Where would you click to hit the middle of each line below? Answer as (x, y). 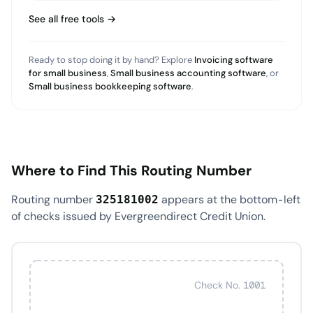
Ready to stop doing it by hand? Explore (110, 60)
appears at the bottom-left (230, 199)
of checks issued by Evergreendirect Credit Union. (138, 216)
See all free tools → (72, 19)
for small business (68, 73)
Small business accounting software (188, 73)
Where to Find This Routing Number (131, 170)
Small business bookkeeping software (110, 86)
